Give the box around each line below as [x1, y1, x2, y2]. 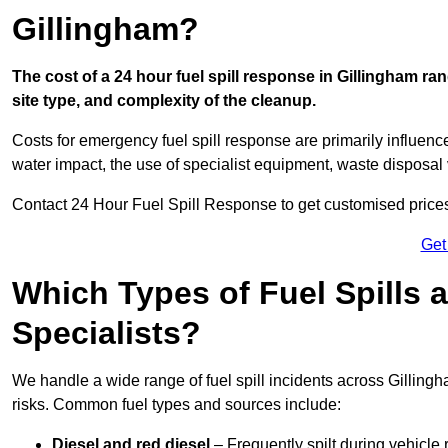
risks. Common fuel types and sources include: [12, 396, 341, 414]
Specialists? [12, 315, 201, 352]
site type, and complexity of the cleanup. [12, 92, 316, 110]
